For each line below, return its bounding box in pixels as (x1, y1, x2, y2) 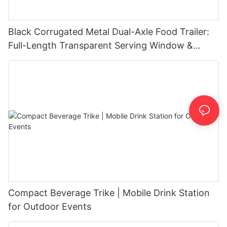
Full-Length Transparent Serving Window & (8, 40, 193, 51)
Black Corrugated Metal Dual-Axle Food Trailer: (8, 26, 209, 37)
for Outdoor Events (8, 201, 91, 212)
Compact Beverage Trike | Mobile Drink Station (8, 187, 210, 199)
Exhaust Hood (8, 53, 68, 64)
